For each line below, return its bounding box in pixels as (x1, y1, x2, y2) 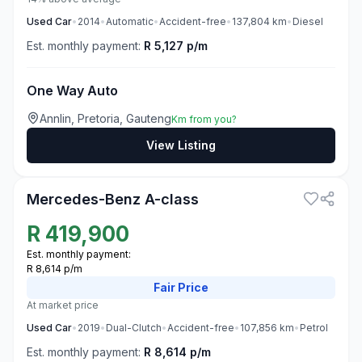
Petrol (300, 322, 328, 334)
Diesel (293, 15, 323, 27)
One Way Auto (27, 82, 118, 99)
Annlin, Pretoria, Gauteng (40, 112, 171, 125)
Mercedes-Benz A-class (27, 191, 199, 208)
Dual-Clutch (106, 322, 162, 334)
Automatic (106, 15, 154, 27)
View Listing (146, 138, 216, 152)
